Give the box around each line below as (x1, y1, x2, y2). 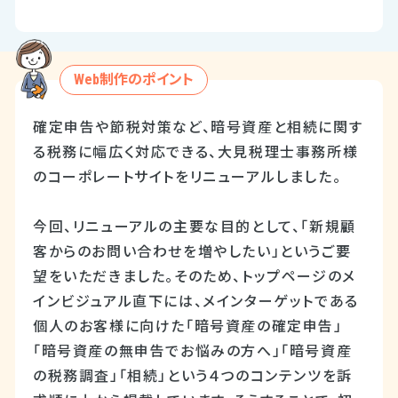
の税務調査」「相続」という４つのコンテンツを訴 (33, 367, 353, 385)
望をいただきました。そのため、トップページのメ (33, 267, 356, 285)
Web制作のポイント (74, 70, 194, 88)
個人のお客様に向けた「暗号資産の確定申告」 (33, 317, 343, 335)
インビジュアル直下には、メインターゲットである (33, 292, 359, 310)
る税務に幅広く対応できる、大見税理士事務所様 (33, 143, 359, 161)
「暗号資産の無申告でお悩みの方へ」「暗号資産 (33, 342, 353, 360)
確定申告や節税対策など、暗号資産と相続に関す (33, 118, 363, 136)
